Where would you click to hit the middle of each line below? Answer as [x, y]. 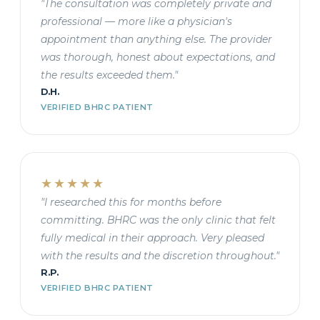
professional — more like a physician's [136, 22]
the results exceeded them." [109, 75]
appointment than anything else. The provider [156, 40]
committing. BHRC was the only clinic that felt [158, 220]
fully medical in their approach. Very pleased [152, 238]
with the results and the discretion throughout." [160, 256]
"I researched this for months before [131, 202]
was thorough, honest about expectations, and [158, 57]
